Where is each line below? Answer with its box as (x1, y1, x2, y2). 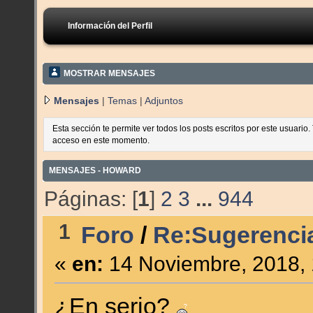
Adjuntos (145, 95, 183, 106)
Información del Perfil (68, 21, 152, 31)
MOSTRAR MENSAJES (64, 68, 155, 78)
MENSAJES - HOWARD (49, 166, 141, 176)
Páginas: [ (44, 187, 138, 210)
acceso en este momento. (52, 135, 150, 145)
